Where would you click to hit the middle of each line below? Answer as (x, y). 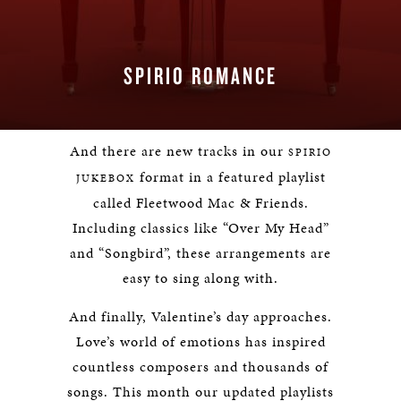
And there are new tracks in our (179, 151)
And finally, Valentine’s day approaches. (200, 316)
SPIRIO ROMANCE (200, 76)
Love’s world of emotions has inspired (200, 341)
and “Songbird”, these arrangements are (200, 253)
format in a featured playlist (232, 177)
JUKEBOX (107, 178)
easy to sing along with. (200, 278)
